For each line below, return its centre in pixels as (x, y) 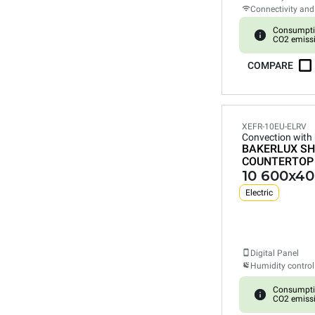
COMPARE (270, 65)
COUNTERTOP (278, 161)
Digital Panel (275, 253)
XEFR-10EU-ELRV (274, 127)
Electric (259, 193)
